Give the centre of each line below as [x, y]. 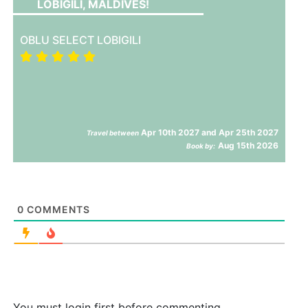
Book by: [201, 145]
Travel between [113, 132]
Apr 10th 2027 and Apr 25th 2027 [209, 132]
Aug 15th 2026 [249, 145]
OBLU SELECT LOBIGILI [81, 40]
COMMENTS [57, 209]
